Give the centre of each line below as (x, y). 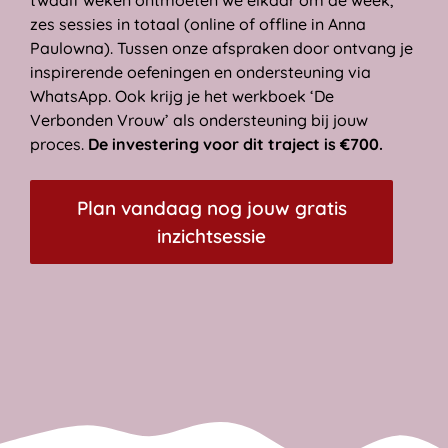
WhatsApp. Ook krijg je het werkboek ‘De (182, 96)
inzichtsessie (211, 236)
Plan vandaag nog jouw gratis (211, 208)
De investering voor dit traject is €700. (235, 144)
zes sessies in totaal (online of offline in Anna (198, 24)
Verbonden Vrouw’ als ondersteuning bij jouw (199, 120)
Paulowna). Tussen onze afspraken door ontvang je (221, 48)
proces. (59, 144)
